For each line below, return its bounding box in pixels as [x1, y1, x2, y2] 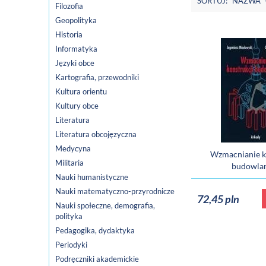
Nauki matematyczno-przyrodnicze [55, 186, 175, 197]
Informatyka [55, 44, 97, 54]
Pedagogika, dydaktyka [55, 226, 135, 236]
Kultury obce [55, 101, 99, 111]
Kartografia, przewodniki [55, 72, 139, 83]
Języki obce [55, 58, 94, 68]
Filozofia [55, 1, 83, 11]
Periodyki [55, 240, 87, 250]
